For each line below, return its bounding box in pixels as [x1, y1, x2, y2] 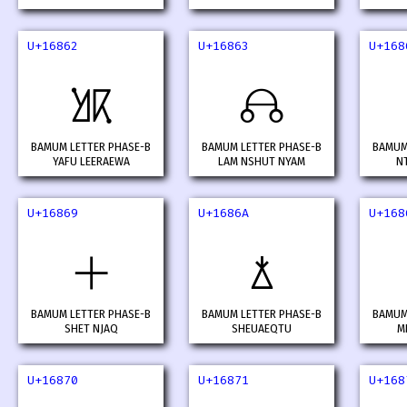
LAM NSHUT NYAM [218, 154, 305, 170]
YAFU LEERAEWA [52, 154, 130, 170]
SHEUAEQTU [232, 322, 292, 337]
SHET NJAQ [64, 322, 118, 337]
